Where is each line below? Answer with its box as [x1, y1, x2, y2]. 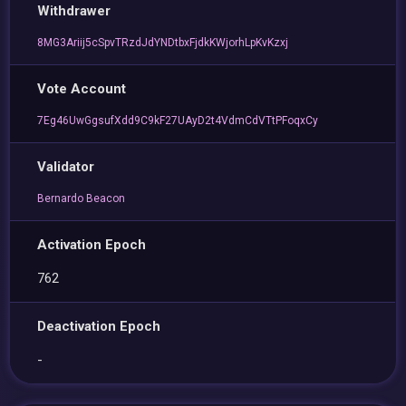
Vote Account [37, 81, 127, 97]
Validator [37, 159, 95, 175]
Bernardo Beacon [37, 192, 126, 205]
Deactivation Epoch [37, 318, 161, 334]
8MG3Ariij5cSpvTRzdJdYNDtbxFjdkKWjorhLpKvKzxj [37, 36, 289, 49]
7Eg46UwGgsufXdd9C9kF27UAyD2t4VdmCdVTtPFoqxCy [37, 114, 319, 127]
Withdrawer [37, 3, 111, 19]
